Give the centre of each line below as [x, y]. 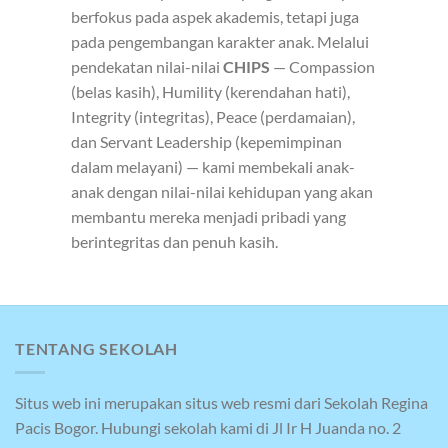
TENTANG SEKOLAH [96, 348]
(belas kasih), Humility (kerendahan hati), [210, 91]
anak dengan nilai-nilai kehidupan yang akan [222, 191]
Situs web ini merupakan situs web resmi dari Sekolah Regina [221, 403]
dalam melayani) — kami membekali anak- [213, 166]
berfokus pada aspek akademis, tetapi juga [215, 16]
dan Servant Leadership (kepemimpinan [206, 141]
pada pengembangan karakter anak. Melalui [220, 41]
